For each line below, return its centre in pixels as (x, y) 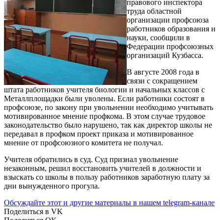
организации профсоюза (168, 20)
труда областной (154, 11)
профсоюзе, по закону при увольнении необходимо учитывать (109, 107)
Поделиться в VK (33, 211)
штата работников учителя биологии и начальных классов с (104, 89)
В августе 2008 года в (163, 72)
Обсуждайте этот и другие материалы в (71, 202)
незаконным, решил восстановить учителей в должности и (103, 168)
